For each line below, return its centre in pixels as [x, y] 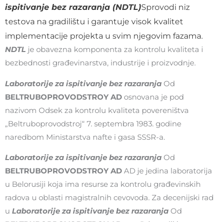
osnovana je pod [153, 97]
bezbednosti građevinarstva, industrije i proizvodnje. [100, 63]
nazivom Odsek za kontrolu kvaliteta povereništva [97, 110]
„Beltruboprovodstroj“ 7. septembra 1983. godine [93, 124]
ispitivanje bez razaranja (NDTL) [73, 7]
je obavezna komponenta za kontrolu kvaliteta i [114, 50]
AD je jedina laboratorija [167, 171]
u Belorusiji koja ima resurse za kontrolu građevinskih [103, 185]
